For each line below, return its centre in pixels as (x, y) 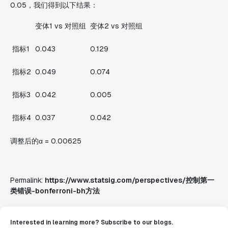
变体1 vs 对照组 (61, 26)
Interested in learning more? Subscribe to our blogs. (92, 222)
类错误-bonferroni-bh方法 (55, 191)
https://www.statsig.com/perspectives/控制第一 (130, 180)
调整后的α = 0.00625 (46, 141)
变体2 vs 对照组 (116, 26)
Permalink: (27, 180)
